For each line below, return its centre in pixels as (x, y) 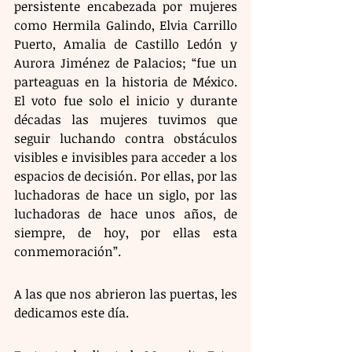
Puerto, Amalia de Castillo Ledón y (126, 44)
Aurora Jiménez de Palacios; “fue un (126, 62)
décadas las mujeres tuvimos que (126, 119)
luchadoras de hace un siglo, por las (126, 194)
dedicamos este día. (71, 312)
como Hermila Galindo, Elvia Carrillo (126, 25)
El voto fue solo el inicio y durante (126, 100)
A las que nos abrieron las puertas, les (126, 293)
